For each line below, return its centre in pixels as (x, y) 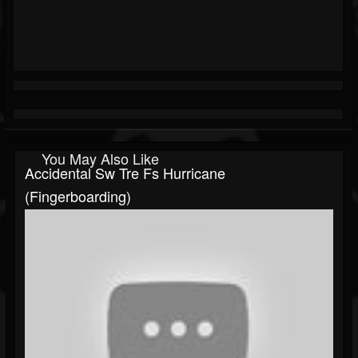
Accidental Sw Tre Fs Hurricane (125, 173)
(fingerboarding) (78, 196)
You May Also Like (100, 159)
